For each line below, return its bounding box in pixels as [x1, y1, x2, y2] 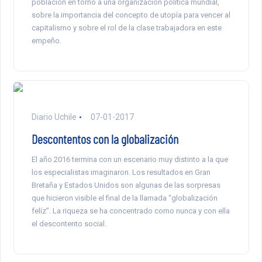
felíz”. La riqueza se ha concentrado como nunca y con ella [31, 206, 230, 215]
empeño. [31, 36, 61, 45]
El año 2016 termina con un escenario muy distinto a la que [31, 154, 228, 164]
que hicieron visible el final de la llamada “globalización [31, 193, 218, 202]
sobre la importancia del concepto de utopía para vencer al [31, 10, 230, 19]
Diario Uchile [31, 112, 77, 122]
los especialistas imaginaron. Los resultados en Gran [31, 167, 211, 177]
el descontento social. [31, 219, 106, 228]
